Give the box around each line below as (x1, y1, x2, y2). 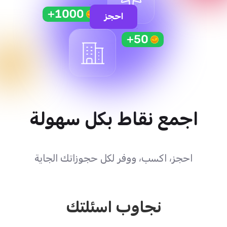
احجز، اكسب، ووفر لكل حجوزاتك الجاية (34, 152, 193, 165)
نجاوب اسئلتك (65, 198, 162, 217)
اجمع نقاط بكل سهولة (29, 108, 198, 131)
